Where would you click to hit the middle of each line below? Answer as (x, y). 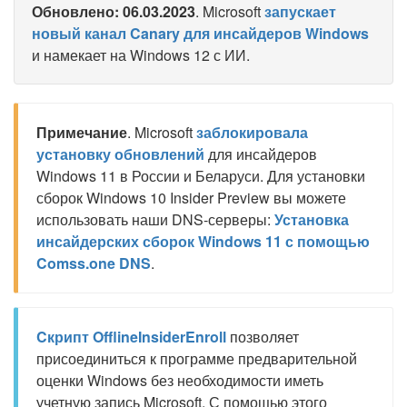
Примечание (82, 132)
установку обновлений (120, 154)
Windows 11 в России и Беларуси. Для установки (201, 176)
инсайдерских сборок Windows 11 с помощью (203, 241)
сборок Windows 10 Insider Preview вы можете (191, 198)
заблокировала (252, 132)
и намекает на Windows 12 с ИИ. (141, 55)
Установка (312, 219)
